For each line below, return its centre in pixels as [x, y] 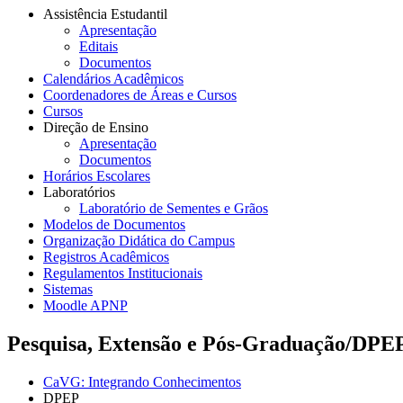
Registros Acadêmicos [106, 256]
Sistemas [68, 289]
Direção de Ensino [96, 127]
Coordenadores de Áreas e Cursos [140, 94]
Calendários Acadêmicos [113, 78]
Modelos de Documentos [114, 224]
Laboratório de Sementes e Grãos [174, 208]
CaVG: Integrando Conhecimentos [142, 381]
